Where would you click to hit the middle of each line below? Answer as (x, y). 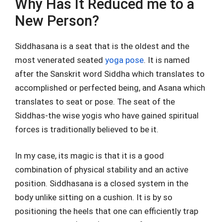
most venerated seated (60, 60)
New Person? (57, 21)
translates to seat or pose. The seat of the (95, 101)
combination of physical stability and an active (102, 169)
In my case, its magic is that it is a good (89, 156)
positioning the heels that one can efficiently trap (107, 211)
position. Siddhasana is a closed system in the (102, 183)
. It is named (167, 60)
